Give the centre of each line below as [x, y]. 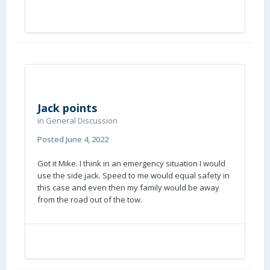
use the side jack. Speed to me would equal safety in [133, 175]
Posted [52, 139]
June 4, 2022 [87, 139]
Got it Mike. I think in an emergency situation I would [131, 163]
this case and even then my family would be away [128, 187]
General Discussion [82, 121]
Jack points [67, 108]
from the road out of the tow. [90, 199]
